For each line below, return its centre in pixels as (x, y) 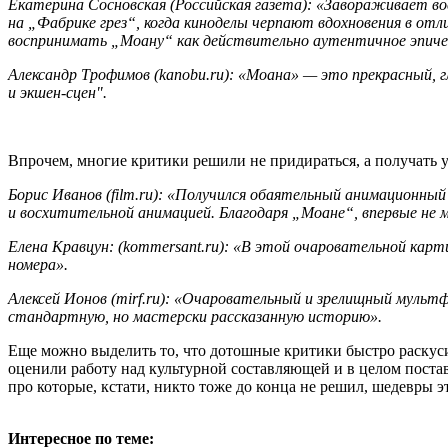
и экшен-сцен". (57, 93)
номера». (38, 265)
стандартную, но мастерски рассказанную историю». (195, 317)
